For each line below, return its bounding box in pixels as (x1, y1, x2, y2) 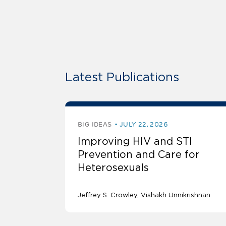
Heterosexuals (78, 162, 149, 174)
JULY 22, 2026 (119, 120, 168, 129)
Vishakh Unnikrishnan (141, 191, 210, 199)
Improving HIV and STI (78, 136, 192, 147)
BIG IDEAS (78, 120, 112, 129)
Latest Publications (65, 70, 179, 84)
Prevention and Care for (78, 149, 200, 160)
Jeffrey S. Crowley (78, 191, 137, 199)
